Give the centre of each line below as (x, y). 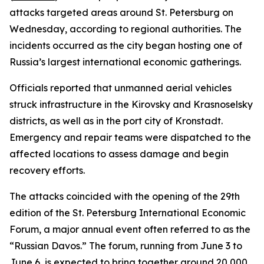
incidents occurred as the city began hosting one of (126, 45)
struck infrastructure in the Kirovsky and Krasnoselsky (131, 104)
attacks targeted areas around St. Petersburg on (121, 12)
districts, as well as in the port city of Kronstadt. (116, 121)
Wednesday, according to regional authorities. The (126, 29)
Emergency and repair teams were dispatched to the (130, 137)
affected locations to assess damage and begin (119, 154)
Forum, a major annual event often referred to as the (130, 229)
